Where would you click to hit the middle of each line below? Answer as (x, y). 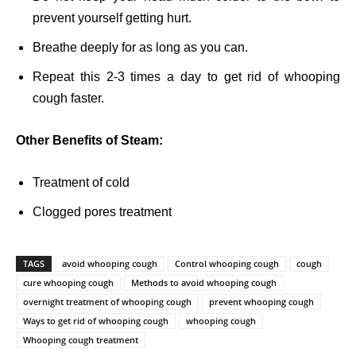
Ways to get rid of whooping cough (96, 321)
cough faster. (68, 99)
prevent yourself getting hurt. (112, 18)
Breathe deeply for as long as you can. (140, 48)
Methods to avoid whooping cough (204, 283)
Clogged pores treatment (102, 212)
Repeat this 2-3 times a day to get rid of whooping (186, 77)
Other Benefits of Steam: (89, 141)
